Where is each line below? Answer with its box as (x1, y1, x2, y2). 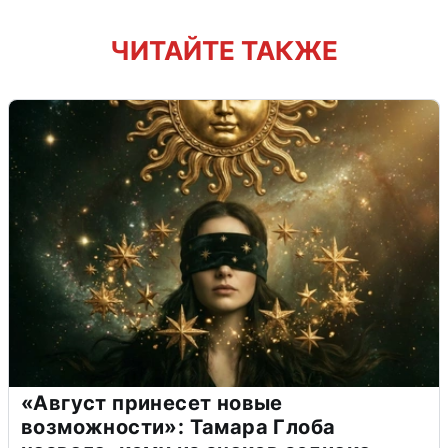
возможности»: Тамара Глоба (21, 414, 336, 439)
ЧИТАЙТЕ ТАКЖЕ (110, 34, 338, 66)
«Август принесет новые (21, 390, 283, 415)
